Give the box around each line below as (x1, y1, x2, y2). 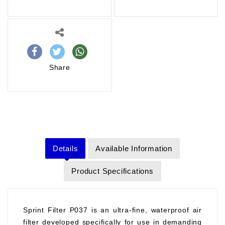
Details (52, 144, 78, 153)
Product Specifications (71, 167, 154, 175)
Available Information (95, 144, 173, 153)
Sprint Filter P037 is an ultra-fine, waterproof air (23, 206, 202, 214)
